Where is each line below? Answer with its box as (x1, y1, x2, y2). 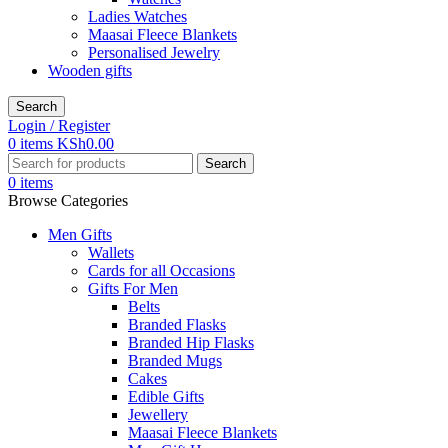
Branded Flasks (128, 316, 226, 334)
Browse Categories (8, 192, 128, 210)
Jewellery (128, 406, 188, 424)
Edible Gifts (128, 388, 204, 406)
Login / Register (8, 117, 110, 135)
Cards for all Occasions (88, 262, 235, 280)
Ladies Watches (88, 8, 187, 26)
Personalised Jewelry (88, 44, 220, 62)
